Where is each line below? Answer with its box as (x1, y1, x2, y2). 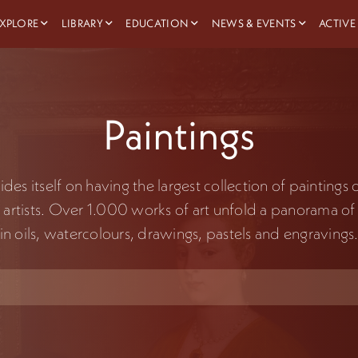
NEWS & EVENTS (211, 16, 296, 30)
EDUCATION (125, 16, 189, 30)
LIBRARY (61, 16, 103, 30)
